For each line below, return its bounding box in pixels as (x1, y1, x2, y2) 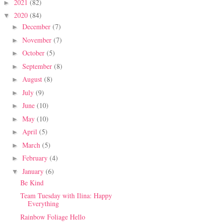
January (22, 166, 46, 176)
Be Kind (20, 177, 44, 187)
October (22, 48, 47, 58)
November (22, 35, 54, 45)
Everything (27, 199, 59, 209)
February (22, 153, 50, 163)
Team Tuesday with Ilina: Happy (20, 191, 112, 201)
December (22, 22, 53, 32)
